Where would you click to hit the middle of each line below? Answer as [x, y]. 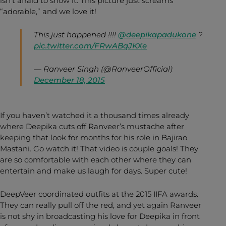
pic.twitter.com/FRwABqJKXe [90, 45]
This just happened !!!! [76, 34]
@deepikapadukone [157, 34]
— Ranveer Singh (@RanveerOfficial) [103, 69]
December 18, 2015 [69, 80]
